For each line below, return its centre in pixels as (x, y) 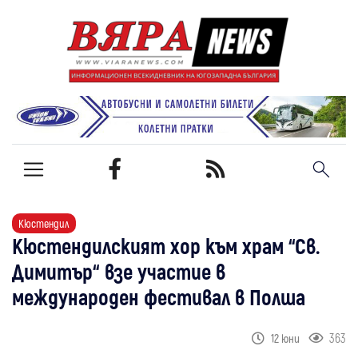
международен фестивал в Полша (159, 296)
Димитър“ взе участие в (119, 270)
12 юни (286, 338)
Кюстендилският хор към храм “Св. (166, 245)
